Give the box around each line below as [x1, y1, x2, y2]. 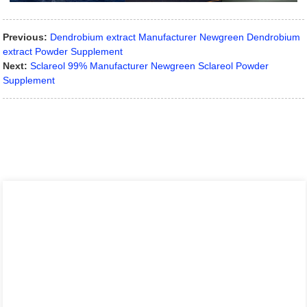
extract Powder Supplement [3, 45, 123, 57]
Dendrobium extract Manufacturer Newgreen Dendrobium [50, 31, 301, 42]
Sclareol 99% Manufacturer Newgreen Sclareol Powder [30, 60, 269, 71]
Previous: [3, 31, 48, 42]
